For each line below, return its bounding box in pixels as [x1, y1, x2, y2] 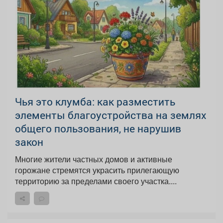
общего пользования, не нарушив [15, 121, 181, 136]
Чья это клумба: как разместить [15, 95, 175, 109]
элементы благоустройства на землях [15, 108, 207, 122]
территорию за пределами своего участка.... [15, 175, 177, 187]
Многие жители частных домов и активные [15, 153, 172, 165]
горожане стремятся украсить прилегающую [15, 164, 179, 176]
